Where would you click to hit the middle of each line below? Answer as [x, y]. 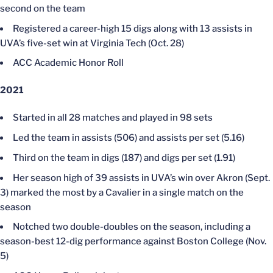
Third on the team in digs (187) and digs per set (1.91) [124, 158]
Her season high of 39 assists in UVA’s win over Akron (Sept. [141, 178]
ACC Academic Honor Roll [68, 63]
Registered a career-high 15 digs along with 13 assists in [133, 28]
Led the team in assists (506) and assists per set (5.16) [129, 138]
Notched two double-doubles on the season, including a [132, 227]
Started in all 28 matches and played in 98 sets [113, 118]
